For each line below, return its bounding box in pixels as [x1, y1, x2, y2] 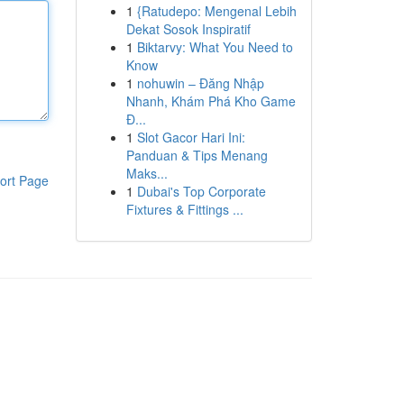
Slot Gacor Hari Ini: [136, 128, 245, 146]
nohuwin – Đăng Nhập [136, 74, 264, 92]
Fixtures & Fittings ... [125, 200, 243, 218]
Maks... [125, 164, 168, 182]
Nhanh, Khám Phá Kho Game [125, 92, 296, 110]
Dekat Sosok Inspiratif [125, 20, 251, 38]
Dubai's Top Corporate [136, 182, 266, 200]
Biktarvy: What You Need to [136, 38, 293, 56]
